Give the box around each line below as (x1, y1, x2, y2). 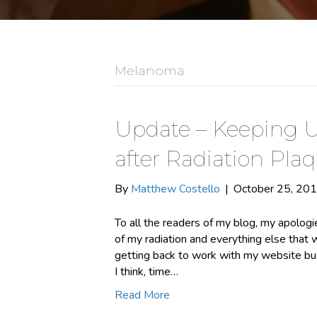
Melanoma (115, 63, 185, 79)
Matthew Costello (131, 181, 220, 197)
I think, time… (115, 264, 178, 279)
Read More (115, 287, 170, 303)
